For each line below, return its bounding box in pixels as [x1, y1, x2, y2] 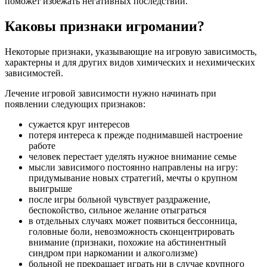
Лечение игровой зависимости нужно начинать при [5, 88, 216, 98]
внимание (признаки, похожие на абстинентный [29, 237, 226, 247]
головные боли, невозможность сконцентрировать [29, 226, 234, 237]
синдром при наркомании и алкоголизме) [29, 247, 197, 258]
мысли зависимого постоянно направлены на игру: [29, 162, 238, 172]
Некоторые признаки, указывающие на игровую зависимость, [5, 46, 257, 57]
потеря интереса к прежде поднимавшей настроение [29, 129, 243, 140]
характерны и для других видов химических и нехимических [5, 57, 255, 67]
